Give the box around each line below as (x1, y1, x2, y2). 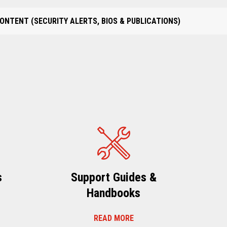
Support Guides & (70, 170, 157, 185)
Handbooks (87, 186, 140, 201)
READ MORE (93, 213, 134, 223)
